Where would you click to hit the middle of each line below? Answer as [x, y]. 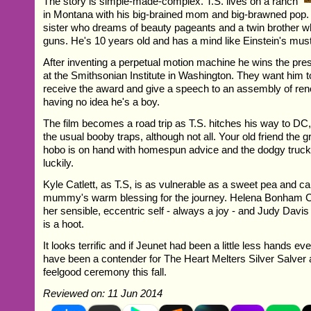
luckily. [59, 163]
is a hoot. [64, 224]
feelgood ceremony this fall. [105, 272]
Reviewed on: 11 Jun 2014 [103, 294]
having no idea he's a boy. [102, 102]
